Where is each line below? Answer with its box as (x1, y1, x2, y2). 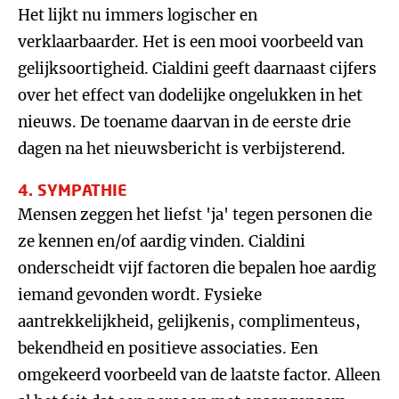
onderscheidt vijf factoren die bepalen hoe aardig (18, 258, 376, 278)
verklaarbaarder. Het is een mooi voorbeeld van (18, 32, 363, 52)
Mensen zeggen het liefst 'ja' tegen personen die (18, 205, 372, 224)
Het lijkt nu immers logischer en (18, 5, 257, 25)
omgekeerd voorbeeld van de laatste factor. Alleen (18, 365, 380, 385)
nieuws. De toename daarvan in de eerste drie (18, 112, 351, 132)
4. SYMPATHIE (18, 180, 126, 199)
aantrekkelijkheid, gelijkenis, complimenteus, (18, 312, 361, 331)
